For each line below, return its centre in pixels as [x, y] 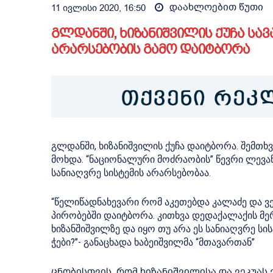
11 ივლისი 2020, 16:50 [98, 8]
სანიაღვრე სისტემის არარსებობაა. [131, 173]
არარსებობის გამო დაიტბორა [151, 49]
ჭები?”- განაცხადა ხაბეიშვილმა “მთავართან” [153, 243]
